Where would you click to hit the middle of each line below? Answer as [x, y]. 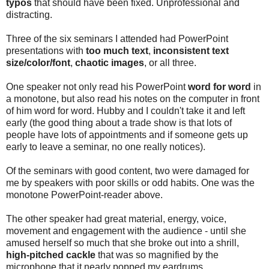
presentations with [46, 50]
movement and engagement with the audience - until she [126, 231]
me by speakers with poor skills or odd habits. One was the [130, 183]
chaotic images [110, 62]
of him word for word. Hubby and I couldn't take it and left [125, 110]
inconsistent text [191, 50]
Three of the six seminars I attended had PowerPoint [117, 38]
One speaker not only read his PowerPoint [97, 86]
